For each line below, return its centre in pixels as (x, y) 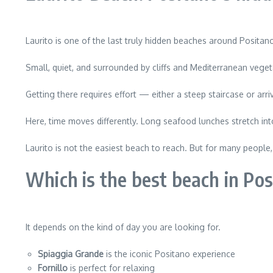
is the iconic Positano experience (169, 254)
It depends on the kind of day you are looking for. (123, 227)
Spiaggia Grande (71, 254)
